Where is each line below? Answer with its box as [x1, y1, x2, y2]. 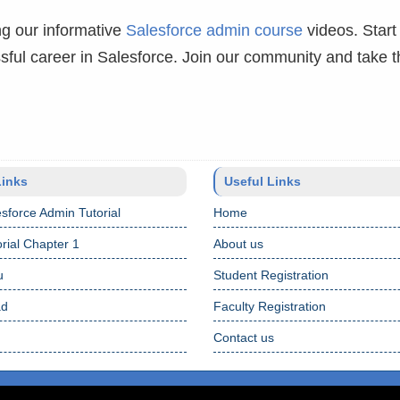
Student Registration [213, 268, 329, 282]
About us [213, 237, 263, 251]
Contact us [213, 330, 274, 345]
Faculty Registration [213, 299, 326, 313]
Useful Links [224, 174, 301, 188]
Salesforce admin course [126, 21, 303, 39]
